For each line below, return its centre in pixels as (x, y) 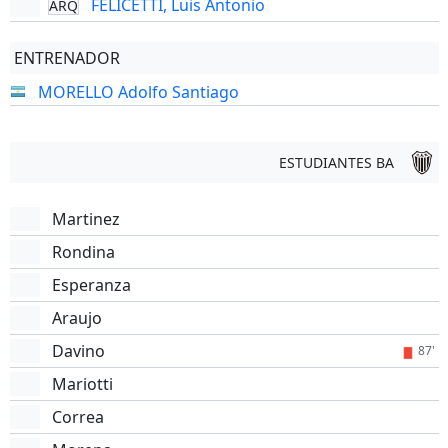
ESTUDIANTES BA (336, 162)
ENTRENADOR (66, 58)
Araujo (76, 318)
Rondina (83, 252)
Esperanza (91, 285)
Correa (77, 417)
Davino (78, 351)
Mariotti (82, 384)
